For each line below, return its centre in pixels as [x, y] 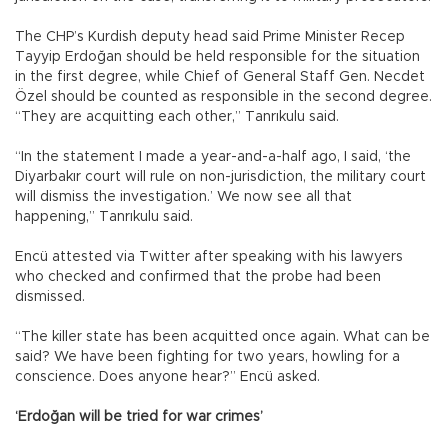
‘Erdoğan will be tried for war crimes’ [139, 416]
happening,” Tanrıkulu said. [106, 216]
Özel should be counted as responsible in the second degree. [223, 96]
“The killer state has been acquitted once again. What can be [222, 336]
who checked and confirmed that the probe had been [198, 276]
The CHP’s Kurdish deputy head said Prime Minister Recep [210, 36]
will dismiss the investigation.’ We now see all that [183, 196]
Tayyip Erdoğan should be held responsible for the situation [217, 56]
